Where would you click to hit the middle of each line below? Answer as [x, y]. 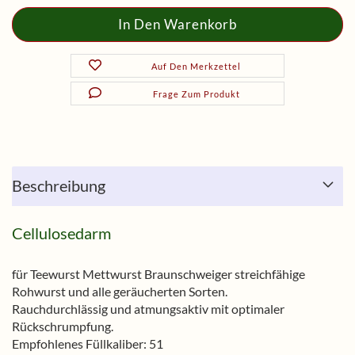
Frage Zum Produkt [196, 94]
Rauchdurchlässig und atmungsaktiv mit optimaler [148, 309]
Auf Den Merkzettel [197, 66]
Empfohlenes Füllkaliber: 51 [88, 344]
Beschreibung [59, 185]
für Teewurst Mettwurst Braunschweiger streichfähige [158, 274]
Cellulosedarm [61, 233]
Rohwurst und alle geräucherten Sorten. [121, 291]
